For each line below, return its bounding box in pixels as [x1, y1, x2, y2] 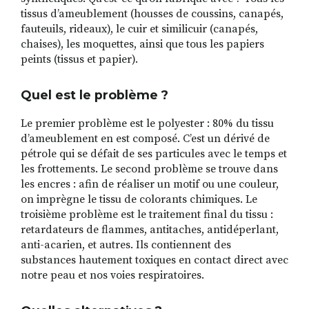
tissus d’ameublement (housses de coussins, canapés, [21, 7, 283, 21]
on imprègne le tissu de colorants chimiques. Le [21, 192, 257, 207]
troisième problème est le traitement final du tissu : [21, 208, 273, 222]
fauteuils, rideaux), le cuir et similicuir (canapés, [21, 22, 258, 37]
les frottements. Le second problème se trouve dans [21, 162, 278, 177]
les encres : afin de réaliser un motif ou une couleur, [21, 177, 279, 192]
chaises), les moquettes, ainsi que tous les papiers [21, 37, 264, 52]
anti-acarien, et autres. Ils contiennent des [21, 238, 231, 252]
